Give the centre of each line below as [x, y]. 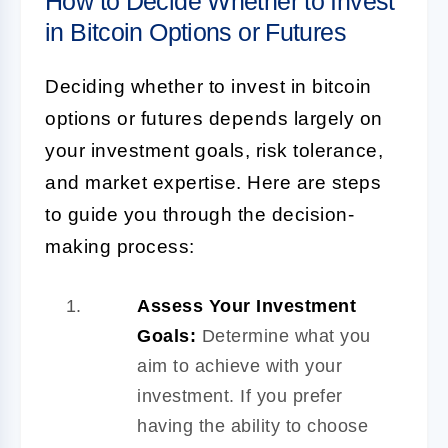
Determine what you [283, 335]
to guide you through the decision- [199, 214]
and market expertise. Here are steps [213, 182]
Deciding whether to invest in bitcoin [208, 86]
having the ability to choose [252, 425]
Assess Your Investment [246, 305]
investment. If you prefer [240, 395]
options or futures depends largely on [214, 118]
